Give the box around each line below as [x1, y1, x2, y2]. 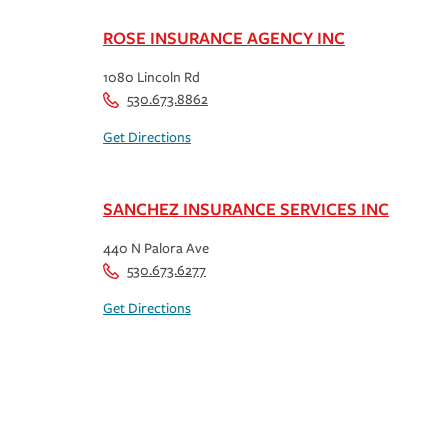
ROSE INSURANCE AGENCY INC [103, 26, 345, 50]
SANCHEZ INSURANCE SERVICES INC [103, 197, 389, 221]
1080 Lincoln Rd [103, 69, 200, 87]
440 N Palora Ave [103, 240, 209, 258]
